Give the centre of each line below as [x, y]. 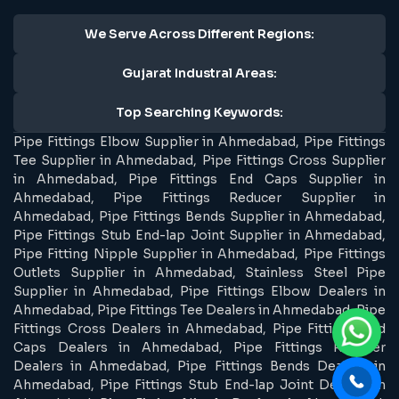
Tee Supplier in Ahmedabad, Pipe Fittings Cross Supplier [199, 160]
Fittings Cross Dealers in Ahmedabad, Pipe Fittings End [199, 328]
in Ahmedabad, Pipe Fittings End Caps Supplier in [199, 179]
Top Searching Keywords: [199, 112]
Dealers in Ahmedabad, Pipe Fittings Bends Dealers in [199, 366]
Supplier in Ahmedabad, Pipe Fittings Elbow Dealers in [199, 291]
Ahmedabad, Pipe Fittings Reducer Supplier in [199, 197]
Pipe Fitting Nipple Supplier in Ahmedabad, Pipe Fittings [199, 253]
